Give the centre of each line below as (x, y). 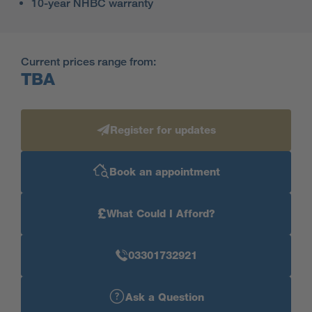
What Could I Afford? (161, 214)
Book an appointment (164, 172)
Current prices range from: (88, 62)
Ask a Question (164, 297)
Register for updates (163, 130)
